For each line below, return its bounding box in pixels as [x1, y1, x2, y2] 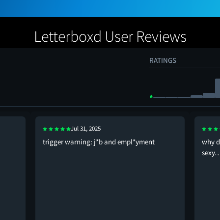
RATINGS [149, 55, 176, 65]
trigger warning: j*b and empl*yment [43, 137, 155, 147]
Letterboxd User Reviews [33, 27, 187, 47]
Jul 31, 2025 [71, 124, 101, 133]
